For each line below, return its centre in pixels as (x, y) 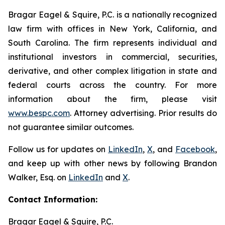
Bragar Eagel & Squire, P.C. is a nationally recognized (113, 15)
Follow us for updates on (58, 149)
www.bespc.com (39, 113)
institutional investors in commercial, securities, (113, 57)
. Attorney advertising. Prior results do (143, 113)
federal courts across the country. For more (113, 85)
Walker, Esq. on (38, 177)
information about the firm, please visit (113, 99)
